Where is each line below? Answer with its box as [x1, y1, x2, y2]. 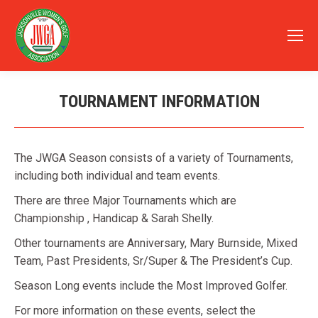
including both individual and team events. [14, 169, 220, 182]
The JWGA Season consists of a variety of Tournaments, [14, 151, 293, 165]
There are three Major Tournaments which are [14, 194, 236, 207]
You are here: [159, 115, 222, 129]
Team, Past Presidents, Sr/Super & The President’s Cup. [14, 254, 292, 268]
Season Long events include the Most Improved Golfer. [14, 279, 287, 292]
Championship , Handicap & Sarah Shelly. [14, 212, 214, 225]
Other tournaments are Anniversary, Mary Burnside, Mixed [14, 236, 297, 250]
